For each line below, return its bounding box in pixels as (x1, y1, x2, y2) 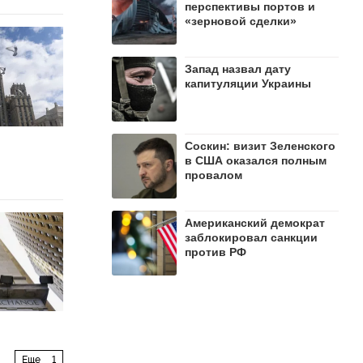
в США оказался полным (185, 154, 327, 167)
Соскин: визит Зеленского (185, 139, 335, 152)
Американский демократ (185, 216, 325, 229)
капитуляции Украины (185, 77, 311, 90)
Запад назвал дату (185, 62, 291, 75)
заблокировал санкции (185, 231, 318, 244)
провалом (185, 169, 242, 181)
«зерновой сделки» (185, 15, 297, 28)
